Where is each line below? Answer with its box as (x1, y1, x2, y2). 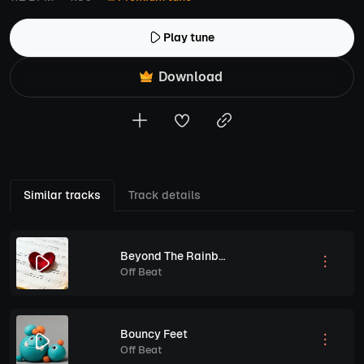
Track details (128, 188, 201, 202)
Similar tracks (24, 188, 101, 202)
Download (154, 68, 223, 85)
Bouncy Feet (120, 326, 188, 341)
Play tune (163, 30, 214, 45)
